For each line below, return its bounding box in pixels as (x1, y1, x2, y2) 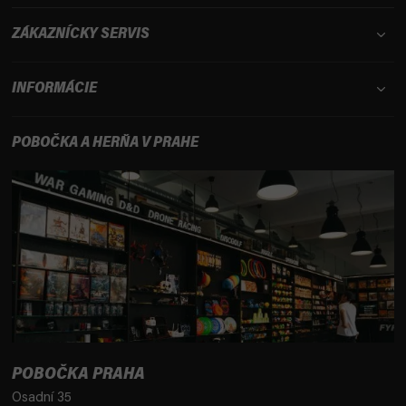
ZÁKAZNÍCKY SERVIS (12, 27, 150, 42)
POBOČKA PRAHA (12, 367, 145, 383)
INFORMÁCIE (12, 82, 97, 96)
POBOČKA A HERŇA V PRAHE (12, 136, 198, 150)
